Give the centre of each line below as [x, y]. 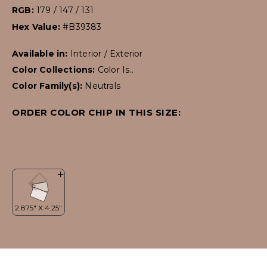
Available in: [41, 54]
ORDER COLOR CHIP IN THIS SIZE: [96, 113]
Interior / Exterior [106, 54]
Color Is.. [115, 70]
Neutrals [103, 86]
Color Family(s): [49, 86]
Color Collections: [55, 70]
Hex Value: [38, 27]
